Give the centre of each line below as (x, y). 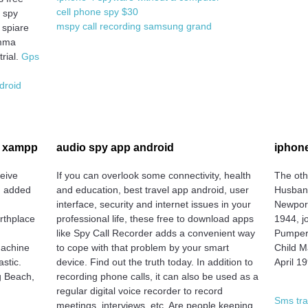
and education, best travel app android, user (152, 189)
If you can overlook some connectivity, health (153, 175)
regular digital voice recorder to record (139, 290)
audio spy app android (115, 147)
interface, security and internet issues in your (153, 204)
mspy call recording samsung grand (134, 26)
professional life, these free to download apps (155, 218)
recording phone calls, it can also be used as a (157, 276)
